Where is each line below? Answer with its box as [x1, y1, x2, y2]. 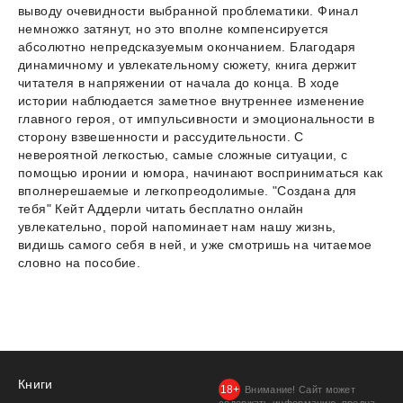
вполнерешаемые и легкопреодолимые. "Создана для [18, 184, 357, 199]
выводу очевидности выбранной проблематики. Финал [18, 4, 359, 19]
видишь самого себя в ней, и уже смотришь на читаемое [18, 237, 372, 253]
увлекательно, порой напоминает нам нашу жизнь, [18, 219, 336, 235]
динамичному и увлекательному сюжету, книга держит [18, 58, 357, 73]
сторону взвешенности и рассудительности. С [18, 130, 304, 145]
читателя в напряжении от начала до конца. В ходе [18, 76, 340, 91]
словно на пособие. [18, 255, 141, 271]
